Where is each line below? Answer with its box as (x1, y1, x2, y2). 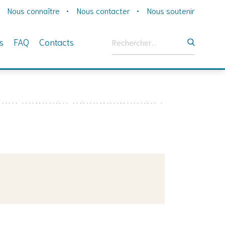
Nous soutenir (147, 5, 195, 16)
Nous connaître (8, 5, 60, 16)
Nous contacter (77, 5, 130, 16)
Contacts (39, 36, 74, 48)
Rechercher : (111, 29, 155, 40)
